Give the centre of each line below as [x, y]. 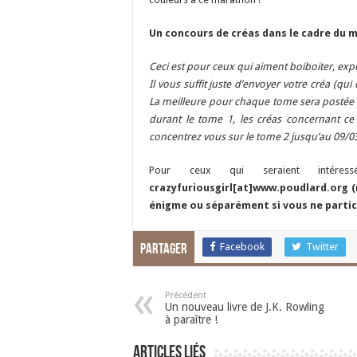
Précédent [186, 295]
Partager [164, 250]
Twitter [322, 247]
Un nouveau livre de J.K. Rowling [245, 307]
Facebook [242, 247]
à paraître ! [191, 320]
